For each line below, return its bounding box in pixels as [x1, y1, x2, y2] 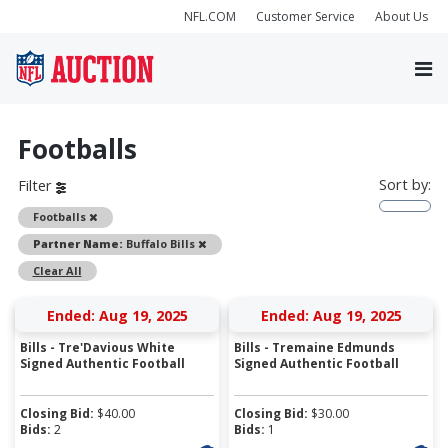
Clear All [32, 262, 82, 278]
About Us [375, 7, 428, 25]
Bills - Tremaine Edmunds [234, 338, 395, 356]
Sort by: [378, 174, 431, 194]
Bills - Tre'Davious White [20, 338, 175, 356]
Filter [17, 176, 56, 196]
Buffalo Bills [122, 235, 198, 251]
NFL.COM [184, 7, 236, 25]
